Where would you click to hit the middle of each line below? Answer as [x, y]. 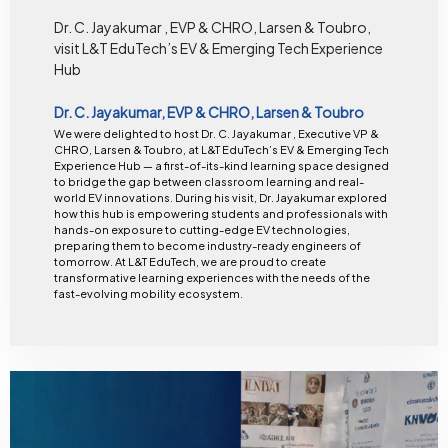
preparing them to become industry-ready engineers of [207, 246]
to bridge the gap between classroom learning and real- [208, 182]
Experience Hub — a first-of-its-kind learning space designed [221, 166]
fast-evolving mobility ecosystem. [148, 294]
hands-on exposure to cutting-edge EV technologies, [201, 230]
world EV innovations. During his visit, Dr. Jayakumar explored [114, 198]
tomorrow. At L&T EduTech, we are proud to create [84, 262]
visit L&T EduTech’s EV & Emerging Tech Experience [218, 47]
